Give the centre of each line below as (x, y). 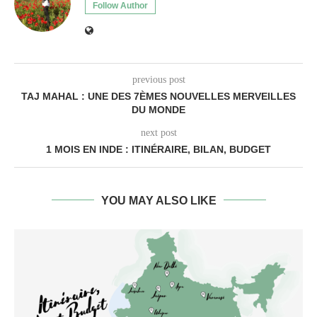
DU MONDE (158, 109)
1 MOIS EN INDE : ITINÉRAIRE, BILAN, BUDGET (158, 149)
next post (158, 132)
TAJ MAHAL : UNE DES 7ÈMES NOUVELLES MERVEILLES (158, 96)
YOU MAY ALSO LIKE (158, 200)
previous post (158, 79)
